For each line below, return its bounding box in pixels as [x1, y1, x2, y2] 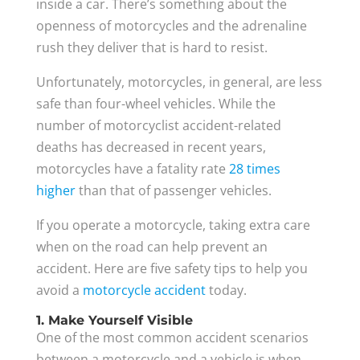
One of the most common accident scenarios [35, 329, 309, 347]
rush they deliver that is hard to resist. [35, 39, 268, 57]
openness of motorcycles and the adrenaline [35, 17, 307, 35]
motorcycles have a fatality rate [35, 160, 229, 178]
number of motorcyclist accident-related [35, 117, 281, 135]
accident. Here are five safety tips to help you [35, 260, 308, 278]
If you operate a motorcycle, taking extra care [35, 216, 310, 235]
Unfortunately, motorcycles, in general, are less [35, 73, 322, 92]
